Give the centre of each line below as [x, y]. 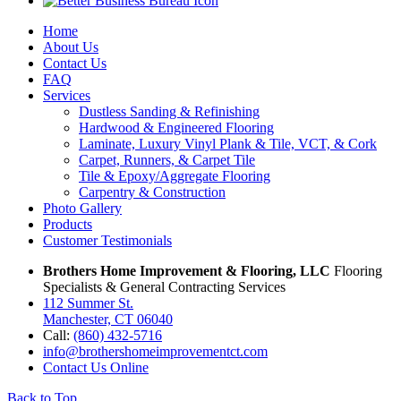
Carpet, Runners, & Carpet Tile [167, 159]
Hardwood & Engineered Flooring [176, 127]
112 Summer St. [88, 303]
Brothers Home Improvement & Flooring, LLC [187, 270]
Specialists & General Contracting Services [164, 286]
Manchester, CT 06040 [108, 319]
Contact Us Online [96, 367]
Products [68, 224]
